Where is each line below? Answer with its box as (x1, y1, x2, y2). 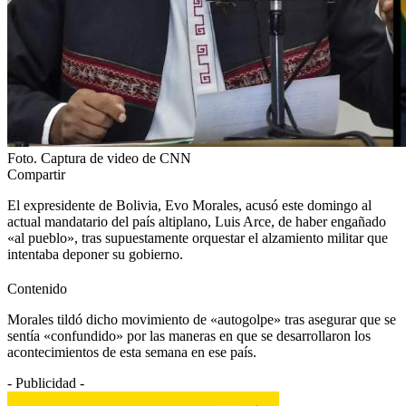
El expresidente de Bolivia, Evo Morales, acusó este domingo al (7, 197, 372, 213)
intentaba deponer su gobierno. (7, 246, 183, 262)
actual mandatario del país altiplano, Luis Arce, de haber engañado (7, 213, 386, 229)
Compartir (7, 166, 65, 182)
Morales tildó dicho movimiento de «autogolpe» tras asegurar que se (7, 311, 396, 327)
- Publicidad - (7, 374, 84, 391)
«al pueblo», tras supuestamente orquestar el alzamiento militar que (7, 229, 388, 246)
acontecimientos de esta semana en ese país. (7, 343, 256, 360)
